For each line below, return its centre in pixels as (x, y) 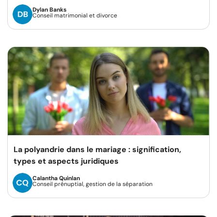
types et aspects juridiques (66, 161)
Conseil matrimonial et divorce (75, 16)
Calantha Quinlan (56, 178)
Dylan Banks (49, 10)
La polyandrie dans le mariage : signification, (97, 149)
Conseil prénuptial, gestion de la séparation (93, 184)
